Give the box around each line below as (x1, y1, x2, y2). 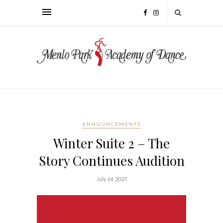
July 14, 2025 (96, 175, 127, 182)
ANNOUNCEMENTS (82, 120, 141, 127)
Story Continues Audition (38, 151, 185, 169)
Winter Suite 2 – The (53, 134, 170, 152)
